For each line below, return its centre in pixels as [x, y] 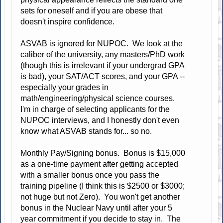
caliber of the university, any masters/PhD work [103, 54]
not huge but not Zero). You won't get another [101, 197]
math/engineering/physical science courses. [99, 98]
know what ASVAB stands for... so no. [86, 131]
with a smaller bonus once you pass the [90, 175]
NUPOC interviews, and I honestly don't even [100, 120]
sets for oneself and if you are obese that [92, 10]
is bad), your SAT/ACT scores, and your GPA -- [103, 76]
